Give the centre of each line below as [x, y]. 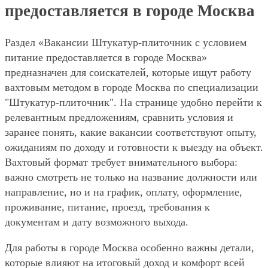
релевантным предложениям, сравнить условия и [119, 118]
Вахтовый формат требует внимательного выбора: [121, 162]
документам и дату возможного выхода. [97, 222]
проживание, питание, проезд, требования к [107, 207]
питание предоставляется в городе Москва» [106, 58]
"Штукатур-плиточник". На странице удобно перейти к [133, 103]
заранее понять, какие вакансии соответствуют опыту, [131, 133]
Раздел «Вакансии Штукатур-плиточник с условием [126, 43]
